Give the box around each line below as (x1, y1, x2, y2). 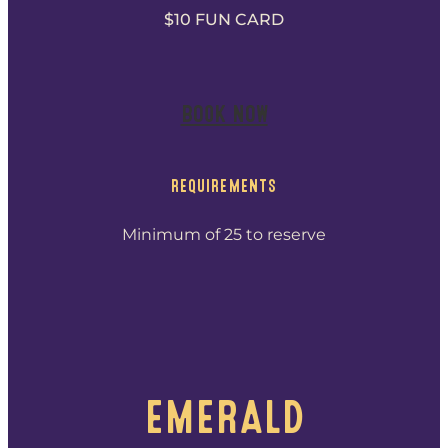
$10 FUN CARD (164, 10, 284, 30)
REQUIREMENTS (171, 179, 277, 194)
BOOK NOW (180, 105, 268, 124)
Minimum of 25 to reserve (122, 224, 326, 244)
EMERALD (144, 398, 304, 436)
